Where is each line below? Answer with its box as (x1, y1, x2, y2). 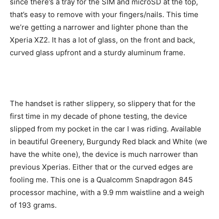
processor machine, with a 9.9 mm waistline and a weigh (10, 187, 204, 197)
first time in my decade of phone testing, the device (10, 111, 187, 121)
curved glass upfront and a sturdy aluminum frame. (10, 47, 185, 57)
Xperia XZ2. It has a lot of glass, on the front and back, (10, 35, 195, 44)
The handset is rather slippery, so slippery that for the (10, 98, 196, 108)
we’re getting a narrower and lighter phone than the (10, 22, 188, 32)
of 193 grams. (10, 200, 57, 210)
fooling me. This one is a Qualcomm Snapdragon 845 (10, 175, 193, 184)
